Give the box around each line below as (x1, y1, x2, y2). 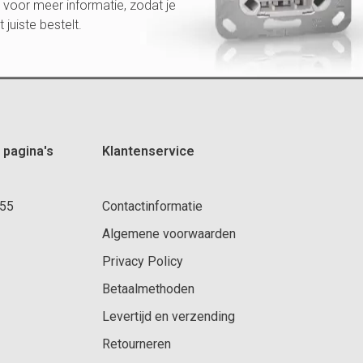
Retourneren (102, 335, 171, 352)
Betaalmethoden (102, 280, 194, 297)
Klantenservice (102, 143, 194, 159)
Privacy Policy (102, 253, 183, 269)
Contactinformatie (102, 198, 203, 214)
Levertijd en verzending (102, 308, 235, 324)
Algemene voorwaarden (102, 225, 236, 241)
